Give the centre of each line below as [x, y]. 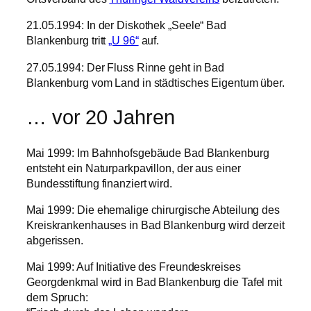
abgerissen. [55, 241]
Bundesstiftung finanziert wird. [99, 183]
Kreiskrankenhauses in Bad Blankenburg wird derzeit [155, 225]
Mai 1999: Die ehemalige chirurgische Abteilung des [153, 210]
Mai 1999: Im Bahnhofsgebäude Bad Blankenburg [148, 152]
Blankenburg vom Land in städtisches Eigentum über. [155, 82]
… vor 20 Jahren [101, 118]
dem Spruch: [57, 297]
